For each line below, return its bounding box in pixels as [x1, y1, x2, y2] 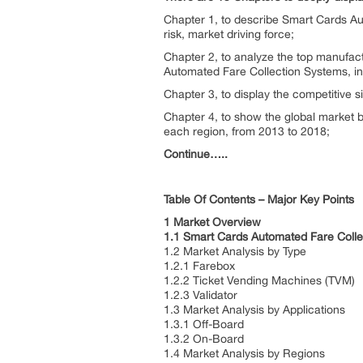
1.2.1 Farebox [164, 259, 238, 272]
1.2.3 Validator [164, 288, 241, 301]
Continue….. [164, 147, 228, 160]
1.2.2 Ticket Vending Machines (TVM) [164, 274, 358, 287]
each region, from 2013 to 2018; [164, 125, 330, 138]
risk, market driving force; [164, 28, 294, 41]
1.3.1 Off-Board [164, 318, 247, 331]
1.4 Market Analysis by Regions [164, 347, 328, 360]
